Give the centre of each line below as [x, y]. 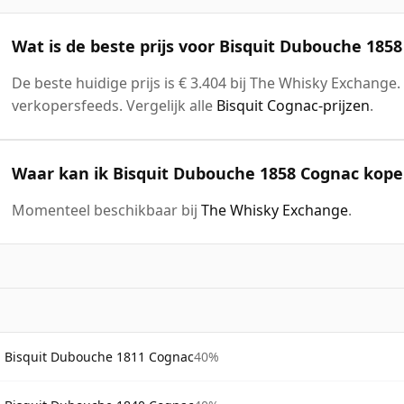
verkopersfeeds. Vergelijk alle [114, 105]
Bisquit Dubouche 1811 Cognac [99, 356]
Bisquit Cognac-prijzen [293, 105]
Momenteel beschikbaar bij [106, 210]
